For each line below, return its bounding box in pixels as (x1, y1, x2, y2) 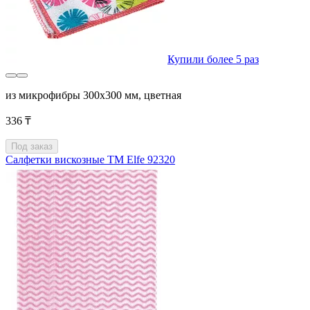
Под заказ (11, 141, 53, 152)
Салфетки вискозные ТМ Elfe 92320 (6, 154, 175, 166)
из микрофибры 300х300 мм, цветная (6, 89, 181, 102)
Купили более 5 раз (167, 53, 259, 66)
